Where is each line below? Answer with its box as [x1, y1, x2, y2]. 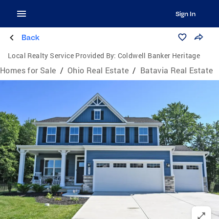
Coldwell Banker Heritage [117, 51, 200, 60]
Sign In [175, 10, 196, 18]
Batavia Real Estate [140, 65, 213, 75]
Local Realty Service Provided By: [8, 51, 116, 60]
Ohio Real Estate [67, 65, 129, 75]
